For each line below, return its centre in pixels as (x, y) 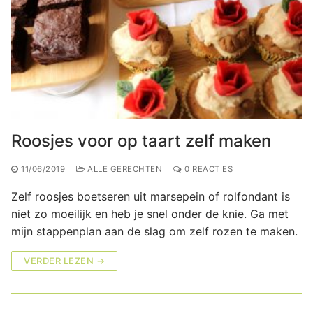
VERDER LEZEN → (64, 260)
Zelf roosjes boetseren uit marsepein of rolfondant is (151, 196)
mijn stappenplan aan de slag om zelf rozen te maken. (154, 231)
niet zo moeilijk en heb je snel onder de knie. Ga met (150, 213)
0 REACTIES (207, 169)
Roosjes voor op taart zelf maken (141, 140)
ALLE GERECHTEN (123, 169)
